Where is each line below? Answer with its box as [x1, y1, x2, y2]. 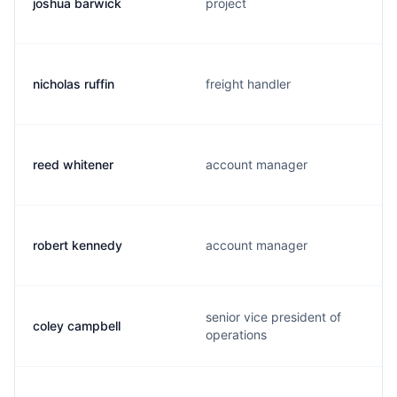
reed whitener [33, 157, 113, 172]
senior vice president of [206, 309, 341, 324]
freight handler [206, 76, 291, 91]
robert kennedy [33, 237, 122, 253]
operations [206, 327, 267, 342]
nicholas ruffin [33, 76, 114, 91]
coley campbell [33, 318, 121, 333]
